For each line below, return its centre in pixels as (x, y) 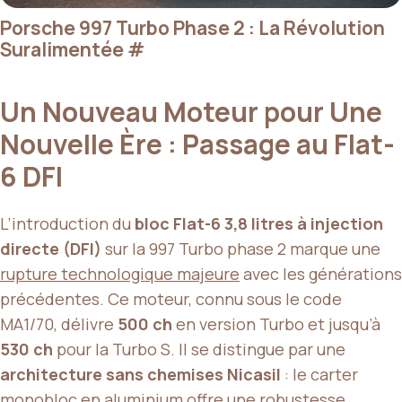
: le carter (319, 374)
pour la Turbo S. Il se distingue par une (199, 349)
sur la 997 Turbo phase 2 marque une (241, 248)
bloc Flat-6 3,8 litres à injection (259, 223)
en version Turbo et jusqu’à (276, 323)
